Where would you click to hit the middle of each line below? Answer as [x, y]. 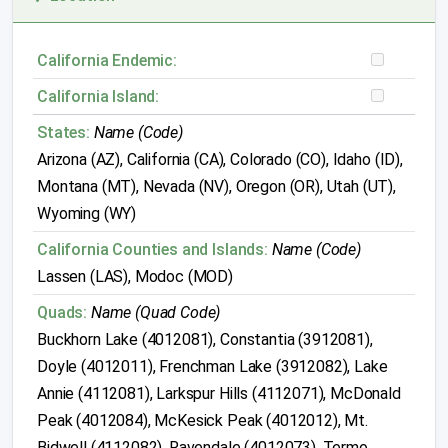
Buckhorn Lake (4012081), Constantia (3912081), [205, 339]
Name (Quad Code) [155, 312]
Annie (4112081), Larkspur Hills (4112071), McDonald [219, 393]
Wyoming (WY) [87, 213]
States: [63, 132]
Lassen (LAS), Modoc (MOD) [135, 276]
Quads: [62, 312]
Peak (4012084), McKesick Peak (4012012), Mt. [202, 420]
